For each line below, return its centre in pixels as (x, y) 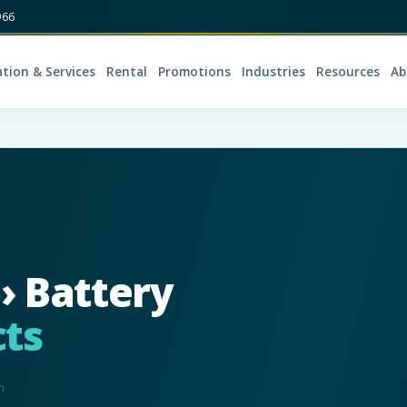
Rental (127, 72)
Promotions (194, 72)
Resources (348, 72)
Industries (273, 72)
